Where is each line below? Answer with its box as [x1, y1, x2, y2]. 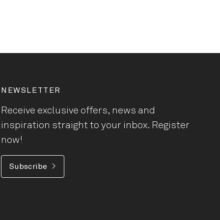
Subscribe [9, 163, 47, 170]
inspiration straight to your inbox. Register [1, 120, 190, 130]
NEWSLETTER [1, 86, 61, 94]
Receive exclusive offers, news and [1, 106, 155, 115]
